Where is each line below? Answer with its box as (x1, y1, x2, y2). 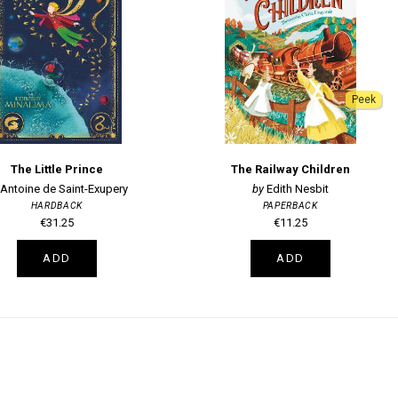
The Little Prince (10, 163, 103, 177)
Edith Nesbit (266, 181, 329, 195)
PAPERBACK (262, 199, 318, 211)
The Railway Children (230, 163, 350, 177)
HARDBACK (30, 199, 84, 211)
